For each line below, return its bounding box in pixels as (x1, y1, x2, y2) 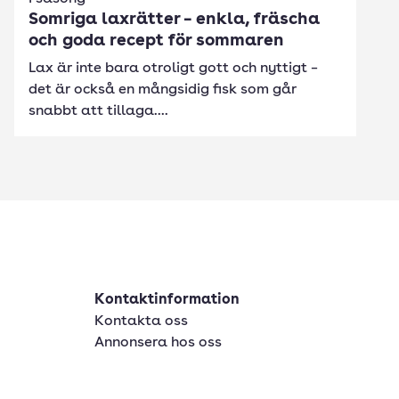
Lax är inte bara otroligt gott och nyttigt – (28, 61, 318, 76)
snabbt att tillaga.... (28, 104, 168, 118)
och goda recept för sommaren (28, 33, 284, 50)
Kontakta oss (94, 314, 188, 329)
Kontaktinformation (94, 293, 240, 307)
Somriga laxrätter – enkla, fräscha (28, 12, 320, 28)
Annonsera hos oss (94, 336, 222, 350)
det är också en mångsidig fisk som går (28, 83, 297, 97)
